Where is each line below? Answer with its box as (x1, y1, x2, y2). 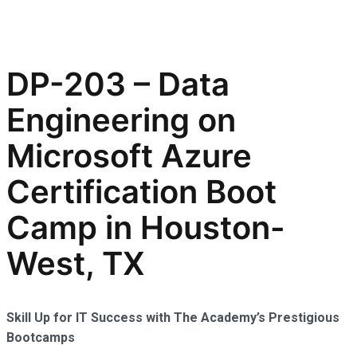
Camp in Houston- (6, 208, 285, 248)
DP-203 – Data (6, 65, 229, 104)
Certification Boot (6, 172, 277, 212)
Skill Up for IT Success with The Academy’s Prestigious (6, 310, 339, 326)
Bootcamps (6, 330, 78, 346)
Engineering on (6, 100, 236, 140)
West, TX (6, 244, 145, 284)
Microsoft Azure (6, 136, 252, 176)
